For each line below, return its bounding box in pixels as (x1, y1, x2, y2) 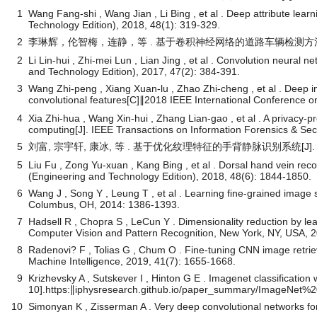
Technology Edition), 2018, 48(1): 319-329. (28, 18, 220, 30)
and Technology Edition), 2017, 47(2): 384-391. (28, 65, 240, 77)
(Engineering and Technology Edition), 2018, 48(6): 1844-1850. (28, 170, 311, 182)
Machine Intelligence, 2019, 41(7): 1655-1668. (28, 255, 236, 267)
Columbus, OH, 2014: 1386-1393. (28, 198, 180, 210)
